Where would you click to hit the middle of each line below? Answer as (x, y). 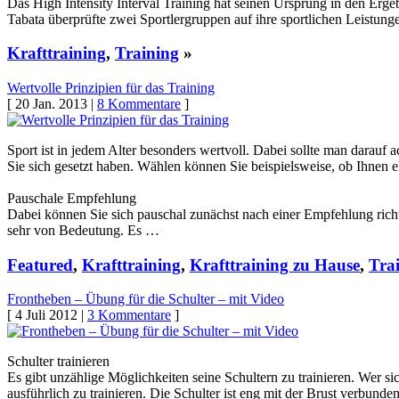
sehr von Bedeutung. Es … (83, 230)
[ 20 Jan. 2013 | (52, 103)
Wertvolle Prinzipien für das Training (111, 87)
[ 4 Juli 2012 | (47, 315)
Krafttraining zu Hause (275, 265)
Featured (40, 265)
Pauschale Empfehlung (72, 198)
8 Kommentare (139, 103)
